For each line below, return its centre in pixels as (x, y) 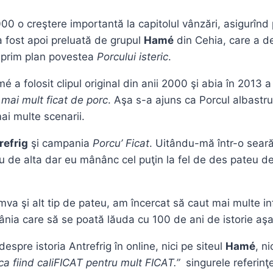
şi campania (60, 144)
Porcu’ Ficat (121, 144)
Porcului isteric (133, 57)
